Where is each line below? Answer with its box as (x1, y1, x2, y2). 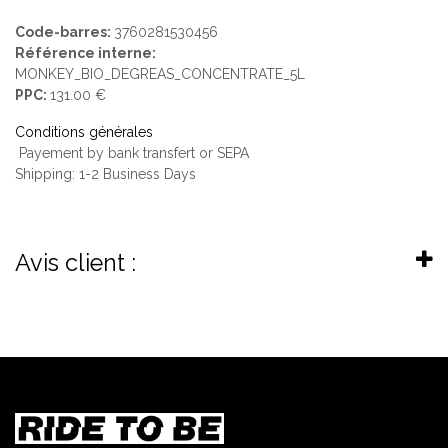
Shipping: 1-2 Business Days (15, 165, 196, 182)
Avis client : (15, 248, 136, 276)
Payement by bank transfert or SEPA (15, 144, 253, 161)
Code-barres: (15, 23, 114, 40)
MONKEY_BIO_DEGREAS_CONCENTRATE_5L (15, 65, 305, 82)
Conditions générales (15, 123, 153, 140)
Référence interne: (15, 44, 156, 61)
